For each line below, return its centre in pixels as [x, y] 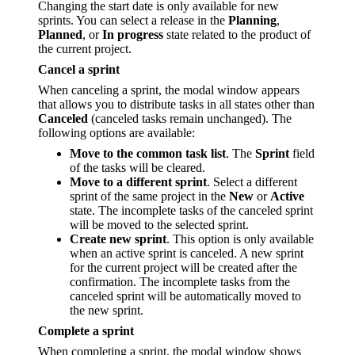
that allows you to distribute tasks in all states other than [176, 105]
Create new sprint [118, 239]
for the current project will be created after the [183, 268]
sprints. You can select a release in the [133, 21]
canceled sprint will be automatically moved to [185, 296]
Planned [60, 35]
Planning [252, 21]
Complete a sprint [86, 331]
